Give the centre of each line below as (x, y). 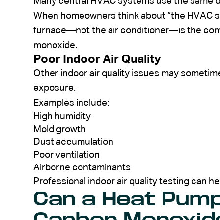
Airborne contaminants (82, 167)
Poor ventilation (67, 155)
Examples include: (71, 103)
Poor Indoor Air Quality (97, 59)
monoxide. (55, 45)
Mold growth (60, 129)
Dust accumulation (73, 142)
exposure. (55, 88)
